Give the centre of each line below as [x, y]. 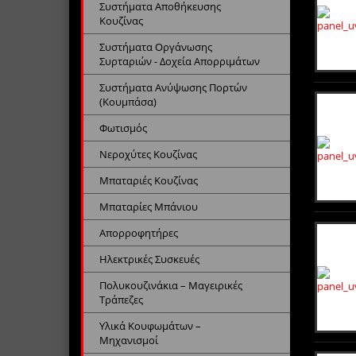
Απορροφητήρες [139, 232]
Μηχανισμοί [129, 340]
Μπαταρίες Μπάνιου [149, 206]
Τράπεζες [121, 299]
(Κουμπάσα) [128, 101]
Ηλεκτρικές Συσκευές [149, 259]
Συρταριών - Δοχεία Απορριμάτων [180, 61]
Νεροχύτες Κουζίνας [148, 154]
